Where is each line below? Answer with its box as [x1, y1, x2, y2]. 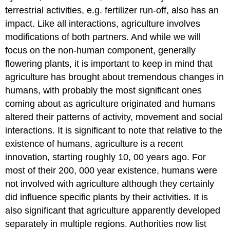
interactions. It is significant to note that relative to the [5, 125, 223, 136]
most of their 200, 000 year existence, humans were [5, 165, 218, 176]
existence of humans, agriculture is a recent [5, 139, 184, 149]
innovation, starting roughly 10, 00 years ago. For [5, 152, 206, 163]
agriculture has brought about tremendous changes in [5, 72, 224, 83]
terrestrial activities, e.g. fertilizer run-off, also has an [5, 5, 219, 16]
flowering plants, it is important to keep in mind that [5, 59, 213, 69]
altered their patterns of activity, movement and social [5, 112, 223, 123]
